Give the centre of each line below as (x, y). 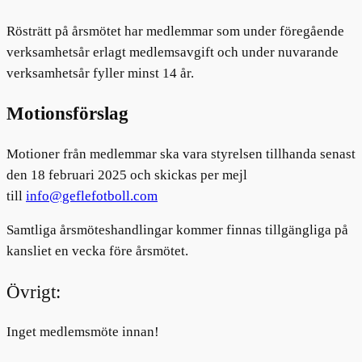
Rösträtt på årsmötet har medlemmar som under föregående (175, 32)
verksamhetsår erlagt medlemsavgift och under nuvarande (173, 53)
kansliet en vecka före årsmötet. (97, 251)
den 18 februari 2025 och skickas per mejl (127, 175)
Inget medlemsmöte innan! (83, 331)
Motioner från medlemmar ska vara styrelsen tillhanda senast (181, 154)
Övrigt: (34, 291)
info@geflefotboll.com (92, 196)
